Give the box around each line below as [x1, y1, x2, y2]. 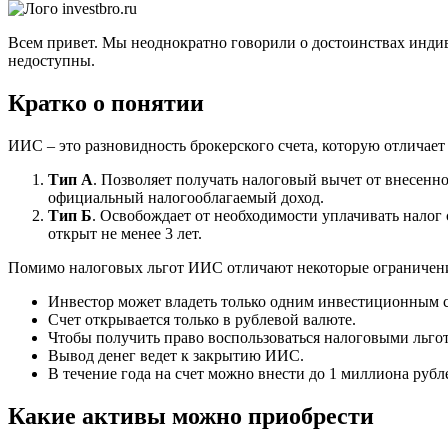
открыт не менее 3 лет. [48, 225, 202, 243]
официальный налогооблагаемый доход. [48, 189, 324, 207]
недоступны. [8, 52, 95, 70]
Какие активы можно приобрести [8, 403, 374, 430]
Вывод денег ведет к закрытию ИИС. [48, 347, 304, 365]
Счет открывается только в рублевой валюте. [48, 311, 356, 329]
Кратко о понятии [8, 90, 204, 117]
